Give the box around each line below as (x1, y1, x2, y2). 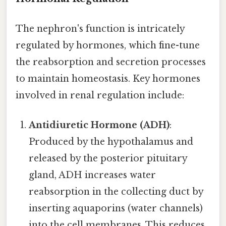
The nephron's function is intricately (16, 23, 185, 34)
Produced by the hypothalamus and (29, 136, 194, 148)
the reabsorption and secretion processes (16, 56, 206, 68)
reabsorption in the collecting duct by (29, 186, 204, 198)
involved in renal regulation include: (16, 89, 184, 101)
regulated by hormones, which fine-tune (16, 39, 200, 51)
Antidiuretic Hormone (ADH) (29, 120, 170, 131)
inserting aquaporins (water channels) (29, 203, 203, 214)
